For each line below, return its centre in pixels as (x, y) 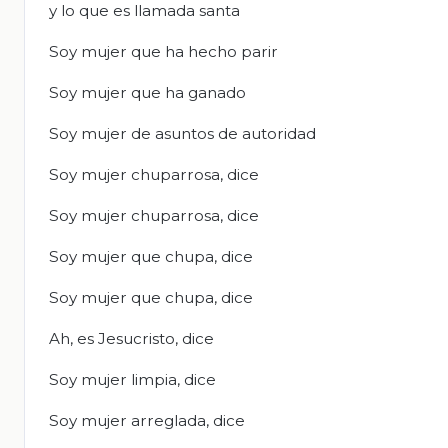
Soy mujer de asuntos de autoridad (182, 134)
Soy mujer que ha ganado (147, 93)
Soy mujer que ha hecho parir (163, 52)
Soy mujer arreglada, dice (147, 421)
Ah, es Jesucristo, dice (131, 339)
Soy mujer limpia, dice (132, 380)
